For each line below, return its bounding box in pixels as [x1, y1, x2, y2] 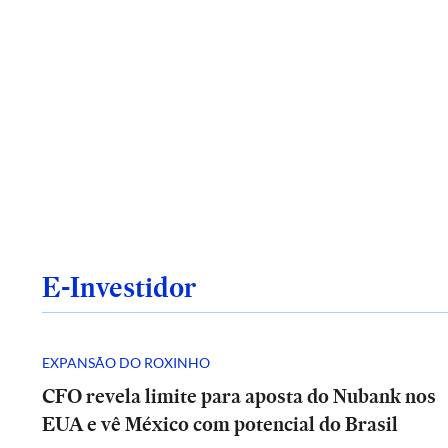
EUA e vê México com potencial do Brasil [42, 410, 398, 438]
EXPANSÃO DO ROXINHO [42, 353, 210, 371]
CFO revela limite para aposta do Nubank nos [42, 382, 436, 410]
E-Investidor [42, 267, 196, 307]
